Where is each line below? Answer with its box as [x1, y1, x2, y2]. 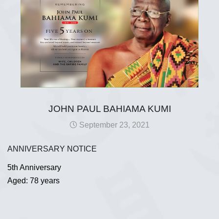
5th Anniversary [7, 163, 61, 172]
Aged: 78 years [7, 176, 60, 185]
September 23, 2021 [77, 121, 150, 129]
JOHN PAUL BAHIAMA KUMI [48, 104, 171, 114]
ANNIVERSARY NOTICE [7, 145, 97, 153]
